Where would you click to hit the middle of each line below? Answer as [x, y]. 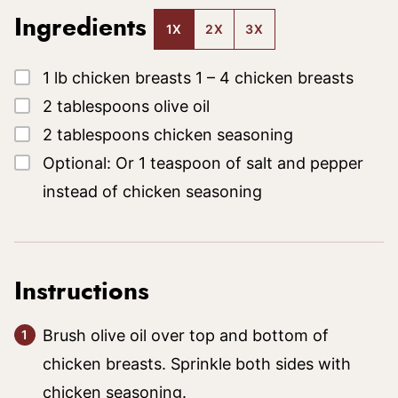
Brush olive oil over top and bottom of [186, 335]
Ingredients [84, 29]
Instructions [85, 292]
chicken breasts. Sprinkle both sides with [197, 363]
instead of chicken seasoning [152, 191]
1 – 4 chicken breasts [275, 77]
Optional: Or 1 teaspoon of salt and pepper [203, 163]
